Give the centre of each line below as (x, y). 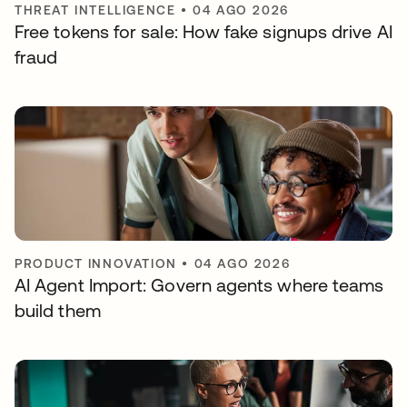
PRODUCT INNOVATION (96, 263)
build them (58, 310)
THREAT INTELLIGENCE (95, 10)
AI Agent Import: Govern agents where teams (199, 285)
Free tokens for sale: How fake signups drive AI (203, 31)
